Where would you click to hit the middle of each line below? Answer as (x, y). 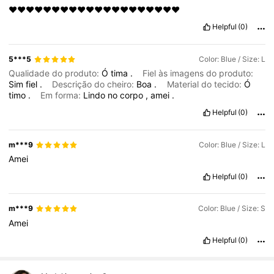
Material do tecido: (205, 84)
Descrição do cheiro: (94, 84)
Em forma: (62, 95)
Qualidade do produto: (55, 73)
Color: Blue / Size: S (231, 209)
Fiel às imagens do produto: (198, 73)
